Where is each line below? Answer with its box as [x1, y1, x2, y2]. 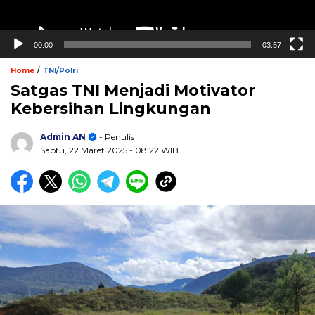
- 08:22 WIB [129, 145, 179, 156]
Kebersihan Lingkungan [11, 99, 211, 119]
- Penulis [97, 131, 134, 143]
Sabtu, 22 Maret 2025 [40, 145, 129, 156]
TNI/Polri [43, 66, 78, 76]
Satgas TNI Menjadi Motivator [11, 81, 255, 101]
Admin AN [40, 131, 86, 143]
